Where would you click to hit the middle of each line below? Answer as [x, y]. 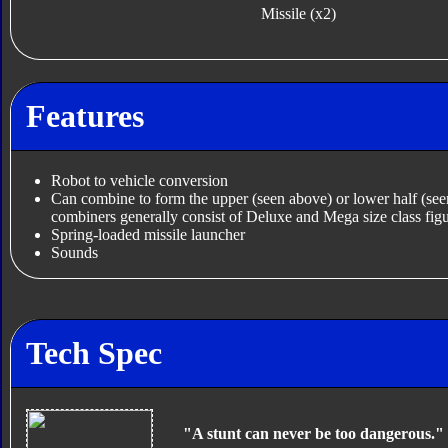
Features [84, 115]
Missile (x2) [298, 14]
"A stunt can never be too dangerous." [313, 433]
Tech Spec [93, 352]
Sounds [74, 253]
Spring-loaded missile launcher [147, 235]
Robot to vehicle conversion [139, 181]
